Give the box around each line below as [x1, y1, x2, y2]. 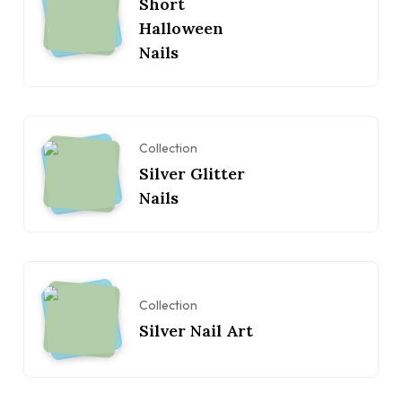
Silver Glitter [139, 162, 245, 184]
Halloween [139, 18, 223, 39]
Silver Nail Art [139, 320, 253, 342]
